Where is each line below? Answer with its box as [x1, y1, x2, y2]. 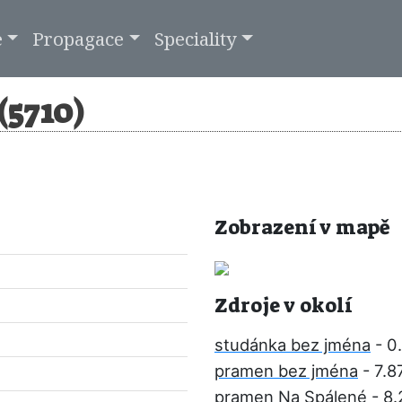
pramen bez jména [214, 361, 358, 380]
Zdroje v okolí [214, 293, 352, 319]
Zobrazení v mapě [214, 214, 390, 240]
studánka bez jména [214, 335, 371, 354]
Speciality [154, 25, 238, 51]
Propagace [32, 25, 125, 51]
